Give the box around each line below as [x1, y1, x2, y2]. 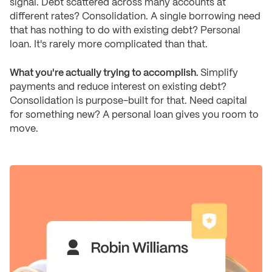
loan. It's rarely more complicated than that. [10, 40, 208, 50]
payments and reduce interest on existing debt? [10, 83, 226, 92]
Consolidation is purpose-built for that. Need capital [10, 97, 247, 106]
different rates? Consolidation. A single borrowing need [10, 12, 260, 22]
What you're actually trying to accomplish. [10, 69, 200, 78]
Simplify [200, 69, 238, 78]
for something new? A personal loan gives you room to [10, 110, 259, 120]
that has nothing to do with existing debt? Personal [10, 26, 240, 36]
